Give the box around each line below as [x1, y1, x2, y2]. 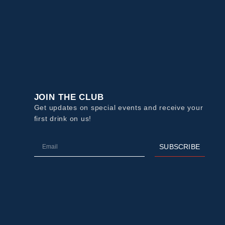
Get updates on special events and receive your [34, 103, 203, 112]
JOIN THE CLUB [34, 92, 104, 102]
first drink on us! [34, 115, 92, 123]
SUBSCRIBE [159, 142, 200, 151]
